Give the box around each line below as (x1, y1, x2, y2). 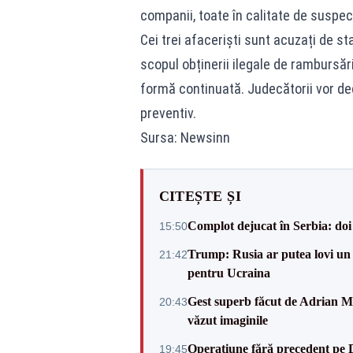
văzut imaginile (187, 314, 268, 327)
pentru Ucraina (187, 266, 270, 280)
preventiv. (139, 105, 196, 121)
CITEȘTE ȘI (158, 188, 241, 204)
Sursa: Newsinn (139, 129, 230, 146)
